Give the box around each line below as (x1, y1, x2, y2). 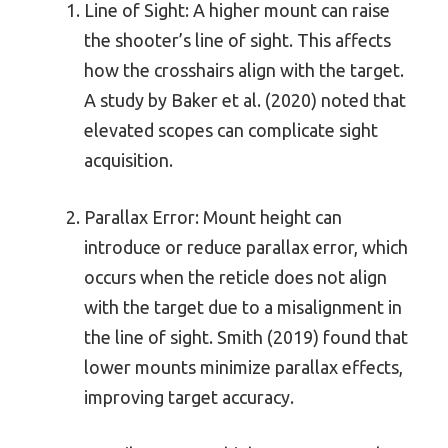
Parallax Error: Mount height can (84, 207, 342, 228)
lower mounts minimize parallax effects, (84, 357, 403, 378)
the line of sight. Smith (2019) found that (84, 327, 408, 348)
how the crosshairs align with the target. (84, 60, 404, 81)
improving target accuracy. (84, 387, 294, 408)
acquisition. (84, 150, 173, 171)
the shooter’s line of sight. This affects (84, 30, 391, 51)
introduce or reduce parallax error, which (84, 237, 408, 258)
